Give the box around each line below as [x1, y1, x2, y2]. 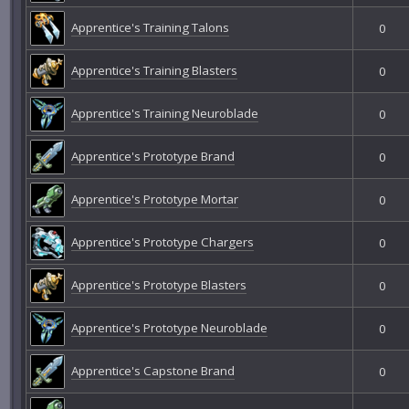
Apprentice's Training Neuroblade [70, 104, 258, 121]
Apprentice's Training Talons [70, 18, 229, 36]
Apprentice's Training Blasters [70, 61, 237, 79]
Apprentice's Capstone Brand [70, 362, 235, 379]
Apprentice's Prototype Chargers [70, 233, 254, 250]
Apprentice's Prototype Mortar [70, 190, 238, 207]
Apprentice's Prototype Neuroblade [70, 319, 267, 336]
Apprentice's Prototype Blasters [70, 276, 246, 293]
